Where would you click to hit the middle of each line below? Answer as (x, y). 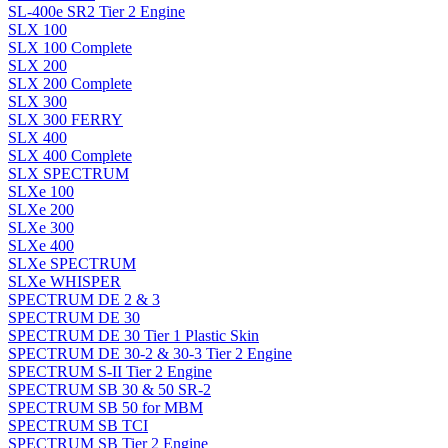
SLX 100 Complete (70, 48)
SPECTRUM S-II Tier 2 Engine (110, 372)
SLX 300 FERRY (65, 120)
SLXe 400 (41, 246)
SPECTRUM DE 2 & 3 (84, 300)
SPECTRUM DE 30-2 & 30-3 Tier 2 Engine (150, 354)
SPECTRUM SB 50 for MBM (105, 408)
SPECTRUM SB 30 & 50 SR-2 (109, 390)
